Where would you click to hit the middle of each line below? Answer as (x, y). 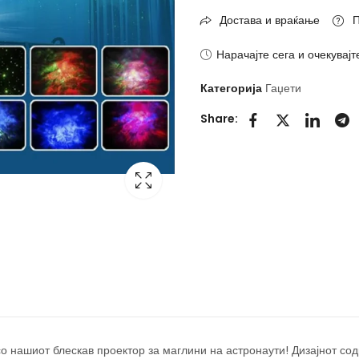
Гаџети (283, 88)
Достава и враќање (268, 20)
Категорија (232, 88)
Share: (219, 119)
